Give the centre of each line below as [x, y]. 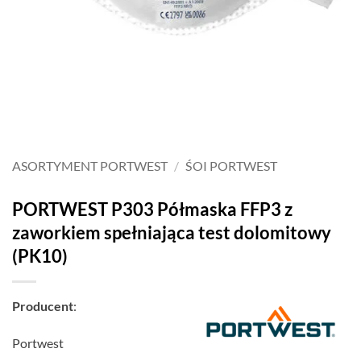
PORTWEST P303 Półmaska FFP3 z [152, 209]
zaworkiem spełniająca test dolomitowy [172, 232]
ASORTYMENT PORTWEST [90, 165]
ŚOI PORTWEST [231, 165]
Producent [43, 305]
